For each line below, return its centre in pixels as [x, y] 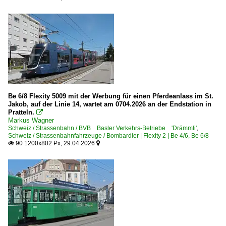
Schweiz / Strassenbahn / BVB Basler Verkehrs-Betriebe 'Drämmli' [102, 128]
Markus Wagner [31, 120]
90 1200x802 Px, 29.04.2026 [55, 143]
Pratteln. [21, 112]
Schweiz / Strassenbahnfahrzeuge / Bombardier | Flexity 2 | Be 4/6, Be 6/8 [108, 135]
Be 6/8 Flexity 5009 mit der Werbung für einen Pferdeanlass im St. [111, 96]
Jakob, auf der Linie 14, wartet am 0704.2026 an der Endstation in [110, 104]
